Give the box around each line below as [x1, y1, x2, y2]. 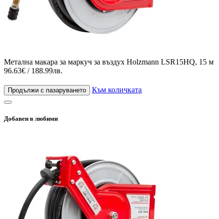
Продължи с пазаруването [8, 86, 86, 94]
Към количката [92, 85, 142, 94]
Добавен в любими [4, 114, 58, 122]
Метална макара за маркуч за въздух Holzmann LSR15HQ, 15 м [4, 57, 214, 66]
